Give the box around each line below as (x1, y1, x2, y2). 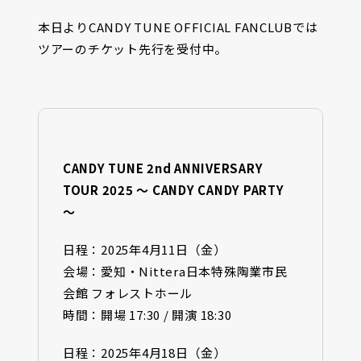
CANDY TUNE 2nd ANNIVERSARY (62, 159, 263, 176)
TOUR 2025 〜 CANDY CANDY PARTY (62, 180, 284, 198)
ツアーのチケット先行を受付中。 (37, 39, 228, 57)
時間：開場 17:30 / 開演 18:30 (62, 305, 232, 323)
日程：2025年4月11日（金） (62, 240, 226, 258)
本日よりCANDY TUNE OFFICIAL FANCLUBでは (37, 18, 318, 35)
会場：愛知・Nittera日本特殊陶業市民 (62, 262, 288, 280)
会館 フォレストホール (62, 284, 193, 301)
